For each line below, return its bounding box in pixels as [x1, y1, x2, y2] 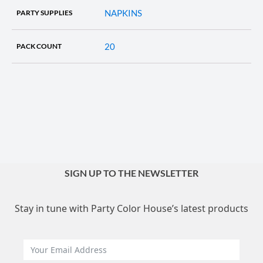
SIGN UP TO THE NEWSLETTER [65, 167, 198, 178]
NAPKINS [104, 7, 142, 18]
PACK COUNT [16, 41, 62, 50]
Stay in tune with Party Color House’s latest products [15, 201, 248, 215]
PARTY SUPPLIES [16, 8, 72, 17]
